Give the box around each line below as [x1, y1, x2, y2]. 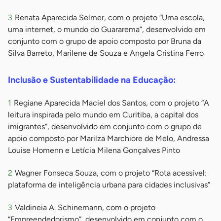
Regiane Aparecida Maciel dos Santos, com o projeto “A [14, 98, 209, 108]
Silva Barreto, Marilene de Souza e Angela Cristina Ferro [8, 48, 204, 58]
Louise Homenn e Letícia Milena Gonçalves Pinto [8, 145, 180, 155]
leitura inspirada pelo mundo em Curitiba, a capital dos [8, 110, 198, 119]
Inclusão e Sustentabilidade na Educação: [8, 74, 176, 85]
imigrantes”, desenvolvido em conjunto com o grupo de [8, 121, 202, 131]
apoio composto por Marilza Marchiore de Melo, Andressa [8, 133, 209, 143]
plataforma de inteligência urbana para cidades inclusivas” [8, 180, 210, 189]
